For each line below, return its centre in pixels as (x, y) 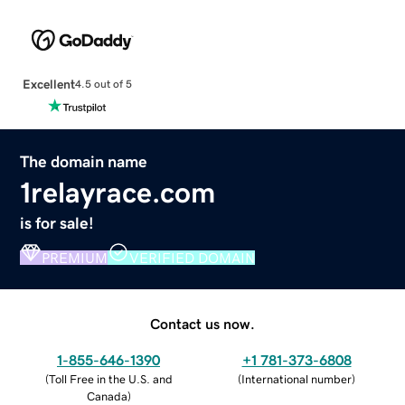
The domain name (84, 161)
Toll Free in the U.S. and (110, 379)
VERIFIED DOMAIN (193, 257)
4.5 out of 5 (103, 85)
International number (297, 379)
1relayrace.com (118, 192)
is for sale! (57, 223)
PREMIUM (75, 257)
